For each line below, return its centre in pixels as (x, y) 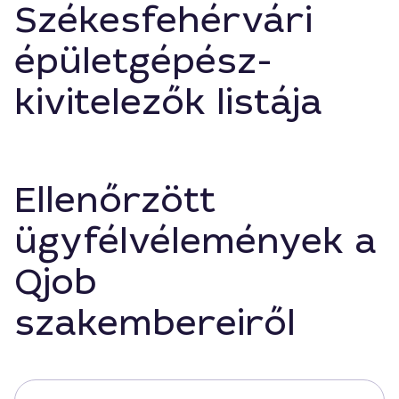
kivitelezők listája (168, 102)
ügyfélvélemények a (195, 241)
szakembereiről (155, 323)
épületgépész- (143, 61)
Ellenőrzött (115, 200)
